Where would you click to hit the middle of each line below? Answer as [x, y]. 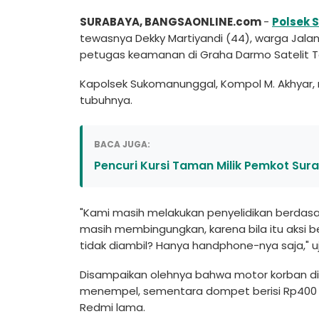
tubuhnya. [106, 100]
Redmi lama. [113, 308]
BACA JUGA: [122, 145]
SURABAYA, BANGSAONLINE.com [172, 22]
